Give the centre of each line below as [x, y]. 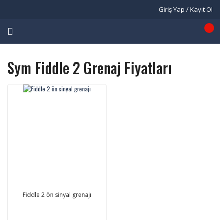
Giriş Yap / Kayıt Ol [186, 9]
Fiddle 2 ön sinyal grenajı [57, 194]
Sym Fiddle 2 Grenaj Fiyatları [90, 68]
